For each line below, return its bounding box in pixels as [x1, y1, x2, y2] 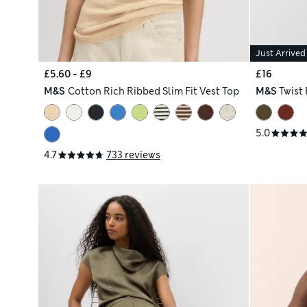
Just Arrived [255, 47, 306, 59]
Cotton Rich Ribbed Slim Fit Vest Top [67, 84, 239, 97]
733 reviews [106, 148, 160, 161]
